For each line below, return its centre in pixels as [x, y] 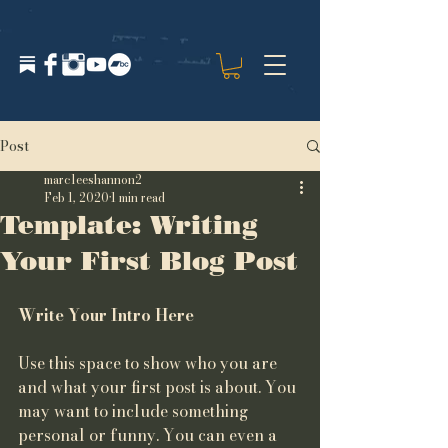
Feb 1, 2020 [76, 198]
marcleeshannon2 [93, 180]
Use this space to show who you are [149, 363]
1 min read [138, 198]
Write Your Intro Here [108, 315]
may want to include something [135, 411]
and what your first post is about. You [159, 387]
